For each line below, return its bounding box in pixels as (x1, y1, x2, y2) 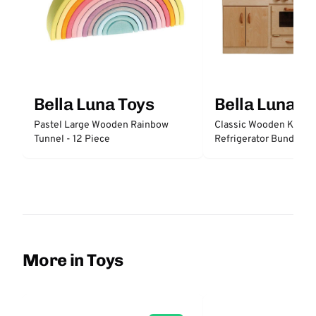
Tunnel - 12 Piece (34, 133, 110, 145)
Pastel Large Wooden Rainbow (34, 119, 169, 131)
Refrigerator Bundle (214, 133, 303, 145)
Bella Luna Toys (34, 94, 154, 114)
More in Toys (23, 250, 123, 270)
